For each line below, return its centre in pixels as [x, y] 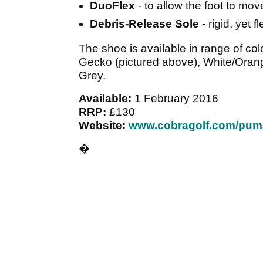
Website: [102, 126]
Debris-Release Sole [144, 24]
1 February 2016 [176, 99]
